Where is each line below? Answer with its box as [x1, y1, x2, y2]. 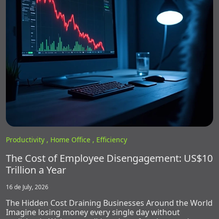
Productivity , [6, 134, 50, 144]
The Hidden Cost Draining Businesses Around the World [6, 197, 213, 208]
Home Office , [50, 134, 96, 144]
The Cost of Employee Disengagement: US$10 [6, 151, 213, 165]
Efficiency [96, 134, 127, 144]
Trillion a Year [6, 163, 66, 176]
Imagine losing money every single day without [6, 206, 180, 218]
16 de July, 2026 [6, 182, 48, 191]
